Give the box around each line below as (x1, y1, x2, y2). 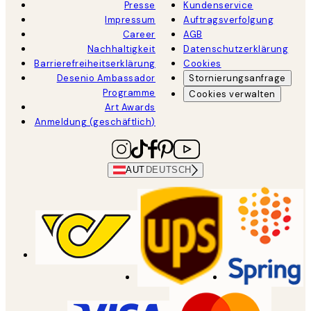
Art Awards (104, 101, 155, 113)
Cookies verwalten (189, 87, 276, 100)
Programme (103, 86, 155, 99)
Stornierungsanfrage (189, 72, 286, 84)
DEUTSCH (145, 165, 192, 176)
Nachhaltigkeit (87, 42, 155, 55)
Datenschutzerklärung (183, 42, 289, 55)
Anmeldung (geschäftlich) (34, 115, 155, 128)
